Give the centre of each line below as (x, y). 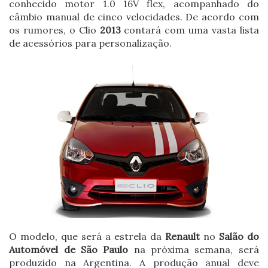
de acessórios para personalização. (91, 43)
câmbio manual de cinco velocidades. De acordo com (134, 16)
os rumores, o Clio (54, 30)
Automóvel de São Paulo (69, 249)
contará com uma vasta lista (190, 30)
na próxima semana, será (194, 249)
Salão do (239, 236)
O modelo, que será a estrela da (87, 236)
